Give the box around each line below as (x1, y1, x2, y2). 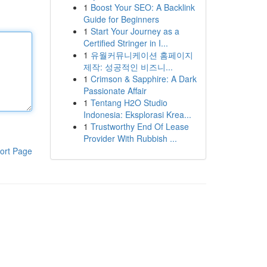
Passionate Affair (83, 85, 147, 97)
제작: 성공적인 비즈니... (83, 61, 173, 73)
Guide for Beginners (83, 13, 159, 25)
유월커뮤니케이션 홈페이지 (90, 49, 193, 61)
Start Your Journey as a (90, 25, 179, 37)
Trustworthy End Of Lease (90, 120, 189, 132)
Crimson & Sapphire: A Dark (90, 73, 197, 85)
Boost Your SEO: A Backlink (90, 1, 195, 13)
